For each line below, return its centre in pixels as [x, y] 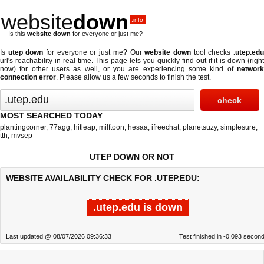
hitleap [85, 127]
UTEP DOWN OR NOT [132, 157]
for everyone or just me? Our [94, 52]
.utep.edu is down [138, 207]
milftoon [112, 127]
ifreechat [165, 127]
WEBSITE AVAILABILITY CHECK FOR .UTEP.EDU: [103, 178]
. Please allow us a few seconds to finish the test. [133, 77]
